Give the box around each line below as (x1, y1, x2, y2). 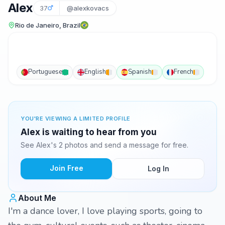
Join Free (49, 164, 83, 172)
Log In (147, 164, 169, 173)
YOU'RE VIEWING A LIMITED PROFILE (21, 115, 131, 122)
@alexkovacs (66, 4, 109, 12)
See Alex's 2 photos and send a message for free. (21, 141, 188, 149)
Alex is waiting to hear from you (21, 127, 157, 137)
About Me (18, 193, 56, 203)
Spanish (128, 67, 152, 76)
